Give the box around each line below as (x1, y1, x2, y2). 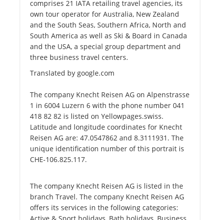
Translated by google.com (30, 68, 114, 78)
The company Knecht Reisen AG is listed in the (30, 181, 183, 191)
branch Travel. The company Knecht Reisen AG (30, 192, 184, 202)
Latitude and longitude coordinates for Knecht (30, 122, 182, 132)
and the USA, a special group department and (30, 42, 181, 52)
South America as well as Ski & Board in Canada (30, 31, 187, 41)
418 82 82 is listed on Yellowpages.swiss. (30, 111, 164, 121)
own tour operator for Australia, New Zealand (30, 9, 179, 19)
